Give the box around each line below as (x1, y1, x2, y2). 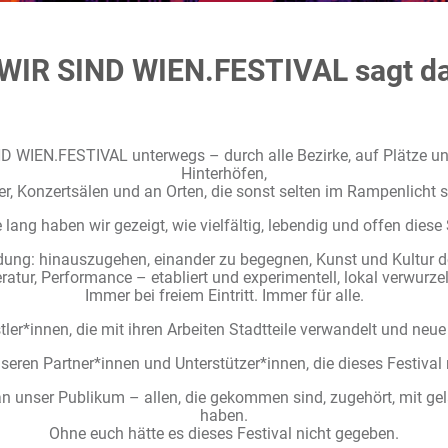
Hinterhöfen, (181, 164, 267, 184)
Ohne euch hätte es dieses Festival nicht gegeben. (49, 424, 399, 444)
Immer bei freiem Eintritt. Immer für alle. (84, 286, 364, 306)
